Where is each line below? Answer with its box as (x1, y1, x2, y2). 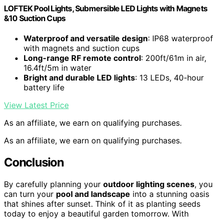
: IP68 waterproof (148, 33, 213, 44)
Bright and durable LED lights (24, 73, 135, 83)
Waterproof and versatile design (24, 33, 148, 44)
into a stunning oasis (130, 189, 209, 199)
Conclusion (4, 155, 64, 169)
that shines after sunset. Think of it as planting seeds (4, 198, 200, 209)
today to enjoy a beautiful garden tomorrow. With (4, 208, 189, 219)
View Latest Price (4, 100, 69, 110)
